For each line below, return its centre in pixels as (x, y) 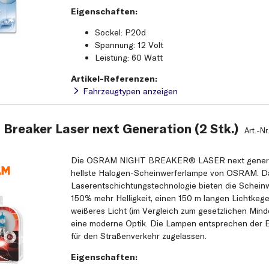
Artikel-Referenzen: (114, 78)
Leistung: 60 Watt (129, 57)
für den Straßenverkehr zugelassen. (139, 236)
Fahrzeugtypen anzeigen (131, 91)
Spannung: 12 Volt (129, 45)
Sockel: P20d (121, 32)
